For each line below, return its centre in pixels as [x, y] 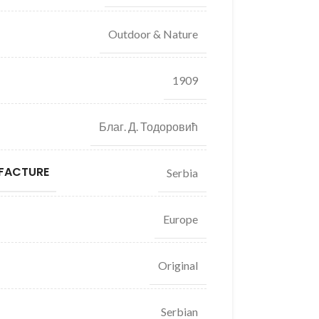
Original [178, 265]
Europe [180, 219]
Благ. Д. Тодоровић [148, 126]
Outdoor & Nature [153, 33]
